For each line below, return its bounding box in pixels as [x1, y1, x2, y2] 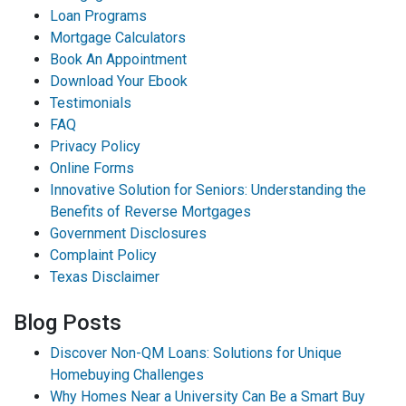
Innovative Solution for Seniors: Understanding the [50, 180, 366, 198]
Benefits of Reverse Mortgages [50, 202, 251, 220]
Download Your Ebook [50, 72, 188, 90]
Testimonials [50, 93, 131, 111]
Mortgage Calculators [50, 28, 186, 46]
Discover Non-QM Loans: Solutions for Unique [50, 343, 342, 362]
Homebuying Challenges [50, 365, 204, 383]
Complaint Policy [50, 246, 157, 264]
